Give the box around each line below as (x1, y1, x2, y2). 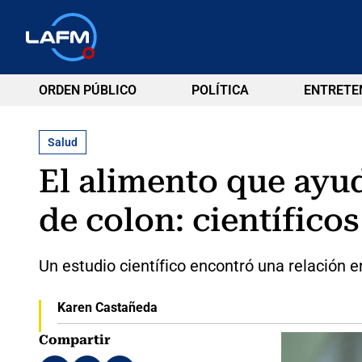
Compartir (39, 331, 111, 347)
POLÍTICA (191, 82, 249, 98)
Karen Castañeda (57, 299, 158, 315)
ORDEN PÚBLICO (39, 82, 137, 98)
